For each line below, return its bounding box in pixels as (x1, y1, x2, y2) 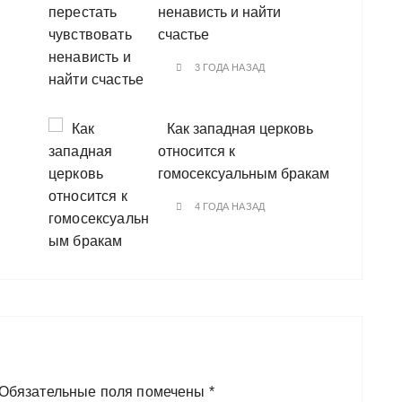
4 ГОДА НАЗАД (195, 201, 265, 213)
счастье (158, 27, 209, 43)
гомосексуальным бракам (158, 166, 329, 182)
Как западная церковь (167, 121, 313, 137)
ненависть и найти (158, 4, 281, 21)
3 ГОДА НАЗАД (195, 62, 265, 74)
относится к (158, 144, 235, 160)
